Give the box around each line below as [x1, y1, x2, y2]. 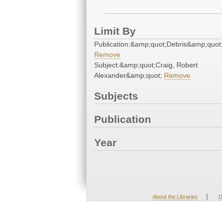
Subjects [94, 90, 138, 102]
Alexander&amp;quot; [94, 71, 164, 80]
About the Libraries [152, 194, 198, 200]
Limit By [94, 25, 136, 37]
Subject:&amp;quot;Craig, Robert [94, 61, 198, 69]
